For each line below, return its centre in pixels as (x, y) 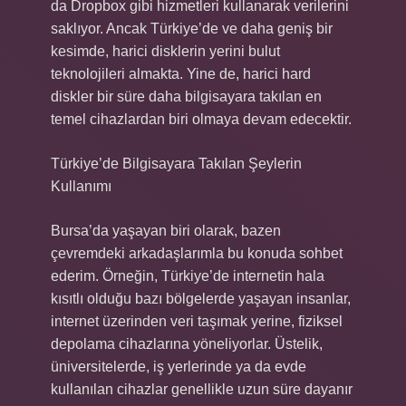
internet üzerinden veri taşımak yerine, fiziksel (197, 321)
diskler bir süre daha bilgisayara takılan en (186, 97)
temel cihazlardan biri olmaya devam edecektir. (201, 119)
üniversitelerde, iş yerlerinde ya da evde (179, 367)
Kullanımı (81, 186)
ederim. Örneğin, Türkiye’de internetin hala (188, 276)
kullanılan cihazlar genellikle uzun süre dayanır (202, 389)
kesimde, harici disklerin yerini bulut (165, 51)
